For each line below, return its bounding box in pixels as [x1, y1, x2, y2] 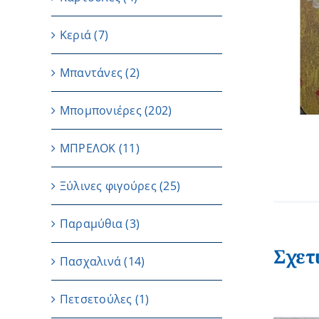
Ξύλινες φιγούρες [60, 178, 157, 194]
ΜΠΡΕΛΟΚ [60, 140, 116, 156]
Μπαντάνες [60, 65, 123, 80]
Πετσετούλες [60, 291, 132, 307]
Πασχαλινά [60, 253, 122, 269]
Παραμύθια [60, 216, 123, 231]
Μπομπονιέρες [60, 103, 142, 118]
